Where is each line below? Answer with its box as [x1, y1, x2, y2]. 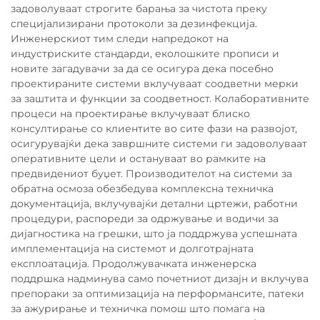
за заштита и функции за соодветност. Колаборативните [11, 92, 309, 105]
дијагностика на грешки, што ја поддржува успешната [11, 227, 297, 240]
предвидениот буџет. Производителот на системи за [11, 167, 292, 180]
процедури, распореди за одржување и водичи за [11, 212, 279, 225]
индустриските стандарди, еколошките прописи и [11, 47, 279, 60]
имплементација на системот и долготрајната [11, 242, 254, 255]
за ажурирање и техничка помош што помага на [11, 302, 265, 315]
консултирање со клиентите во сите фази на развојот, [11, 122, 297, 135]
